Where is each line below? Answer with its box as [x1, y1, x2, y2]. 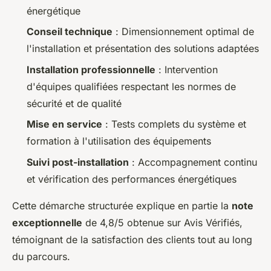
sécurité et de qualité [27, 97, 122, 109]
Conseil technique [27, 25, 113, 38]
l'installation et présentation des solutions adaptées [27, 42, 259, 55]
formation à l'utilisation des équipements [27, 135, 211, 148]
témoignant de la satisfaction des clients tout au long [12, 233, 252, 246]
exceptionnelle [12, 216, 82, 229]
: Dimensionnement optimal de [113, 25, 254, 38]
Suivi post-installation [27, 155, 129, 168]
